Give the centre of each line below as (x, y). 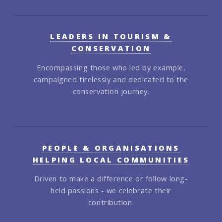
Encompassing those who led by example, (111, 67)
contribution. (111, 202)
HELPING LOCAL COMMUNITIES (111, 159)
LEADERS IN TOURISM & (111, 36)
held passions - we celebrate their (111, 191)
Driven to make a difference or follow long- (111, 179)
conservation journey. (111, 91)
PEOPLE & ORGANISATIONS (111, 147)
